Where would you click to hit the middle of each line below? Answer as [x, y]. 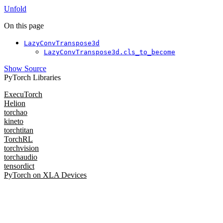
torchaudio [21, 157]
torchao [16, 112]
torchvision [21, 148]
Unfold [15, 9]
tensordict [19, 166]
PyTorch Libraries [32, 78]
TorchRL [18, 139]
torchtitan [19, 130]
